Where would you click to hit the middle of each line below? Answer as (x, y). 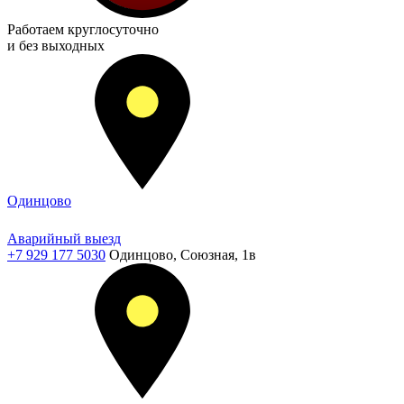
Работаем (37, 29)
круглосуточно (113, 29)
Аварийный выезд (64, 239)
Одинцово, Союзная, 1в (183, 255)
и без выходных (56, 46)
